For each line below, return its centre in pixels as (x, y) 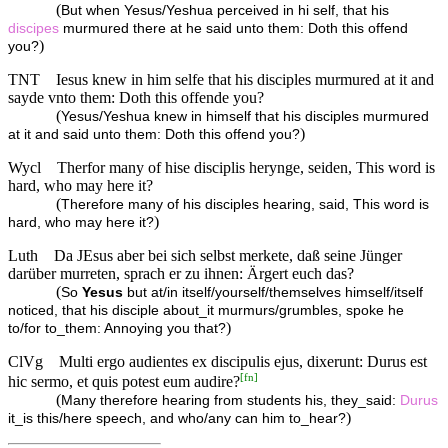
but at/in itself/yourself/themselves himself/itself (273, 292)
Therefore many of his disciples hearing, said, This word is (245, 204)
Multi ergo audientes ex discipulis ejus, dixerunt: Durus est (243, 361)
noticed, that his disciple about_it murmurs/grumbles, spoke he (206, 310)
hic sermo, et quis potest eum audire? (124, 382)
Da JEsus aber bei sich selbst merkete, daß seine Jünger (228, 255)
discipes (33, 28)
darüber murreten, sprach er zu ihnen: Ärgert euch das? (181, 273)
